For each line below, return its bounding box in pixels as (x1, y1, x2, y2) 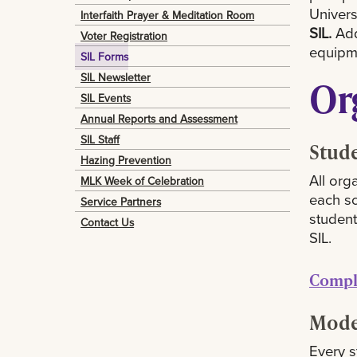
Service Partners (80, 193, 162, 210)
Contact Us (80, 214, 135, 230)
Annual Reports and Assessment (80, 110, 238, 127)
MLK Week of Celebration (80, 172, 205, 189)
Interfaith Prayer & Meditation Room (80, 6, 255, 23)
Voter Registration (80, 27, 168, 44)
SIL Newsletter (80, 69, 151, 85)
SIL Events (80, 89, 131, 106)
